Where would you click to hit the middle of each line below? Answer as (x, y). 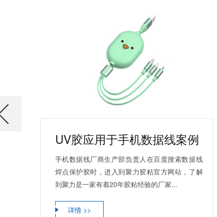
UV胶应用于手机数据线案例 (127, 139)
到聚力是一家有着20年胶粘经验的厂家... (116, 184)
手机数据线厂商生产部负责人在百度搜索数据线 (129, 159)
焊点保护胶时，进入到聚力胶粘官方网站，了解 (129, 171)
